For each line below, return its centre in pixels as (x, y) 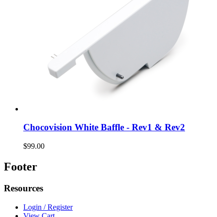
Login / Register (48, 207)
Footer (21, 167)
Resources (23, 188)
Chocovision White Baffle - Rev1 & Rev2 (104, 127)
